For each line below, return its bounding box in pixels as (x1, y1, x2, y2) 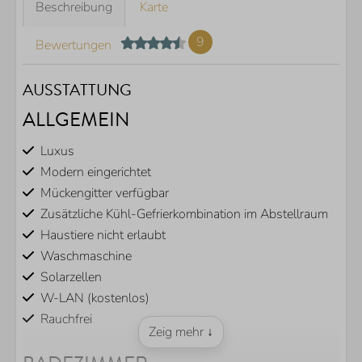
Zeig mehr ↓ (149, 323, 213, 341)
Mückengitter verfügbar (40, 184, 169, 202)
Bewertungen (36, 36, 112, 54)
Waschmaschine (40, 247, 132, 265)
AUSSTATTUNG (23, 78, 132, 102)
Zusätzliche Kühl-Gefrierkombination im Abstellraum (40, 205, 328, 223)
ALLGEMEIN (23, 105, 130, 134)
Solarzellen (40, 268, 102, 286)
